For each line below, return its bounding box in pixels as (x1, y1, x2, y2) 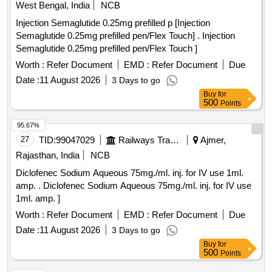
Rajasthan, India (16, 150, 80, 161)
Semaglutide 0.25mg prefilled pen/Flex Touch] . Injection (16, 30, 202, 41)
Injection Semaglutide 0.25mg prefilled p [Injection (16, 18, 210, 29)
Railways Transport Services (170, 135, 179, 146)
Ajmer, (199, 135, 226, 146)
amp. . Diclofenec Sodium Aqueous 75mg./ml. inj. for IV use (16, 180, 43, 191)
